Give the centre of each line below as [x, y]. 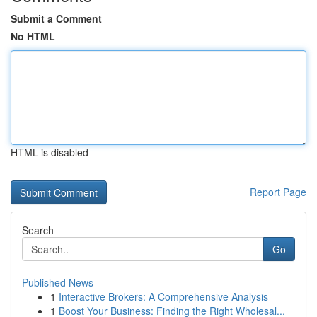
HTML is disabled [50, 152]
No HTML [33, 36]
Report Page [278, 192]
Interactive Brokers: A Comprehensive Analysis [163, 296]
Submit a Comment [56, 18]
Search [38, 230]
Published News [58, 282]
